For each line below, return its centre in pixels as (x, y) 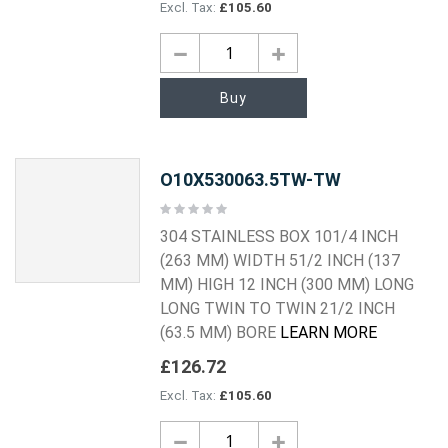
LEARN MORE (329, 333)
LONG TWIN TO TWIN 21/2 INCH (278, 309)
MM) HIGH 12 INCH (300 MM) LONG (287, 285)
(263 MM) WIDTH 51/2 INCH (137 (280, 261)
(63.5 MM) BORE (220, 333)
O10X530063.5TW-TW (251, 179)
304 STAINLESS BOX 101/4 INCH (279, 237)
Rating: (179, 207)
